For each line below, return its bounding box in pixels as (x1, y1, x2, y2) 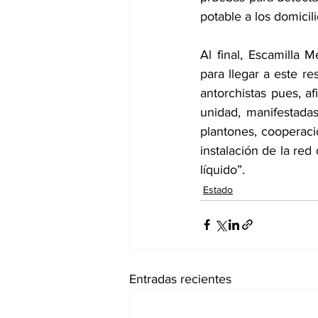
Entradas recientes (129, 272, 231, 287)
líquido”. (200, 163, 245, 177)
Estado (203, 184, 233, 196)
